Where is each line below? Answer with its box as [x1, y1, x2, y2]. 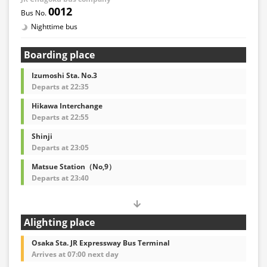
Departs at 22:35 [32, 81, 89, 92]
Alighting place [24, 215, 95, 229]
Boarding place [24, 48, 95, 61]
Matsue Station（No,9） [32, 161, 116, 172]
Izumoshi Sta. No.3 [32, 70, 97, 80]
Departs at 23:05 [32, 142, 89, 153]
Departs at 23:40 [32, 172, 89, 183]
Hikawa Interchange [32, 100, 103, 111]
